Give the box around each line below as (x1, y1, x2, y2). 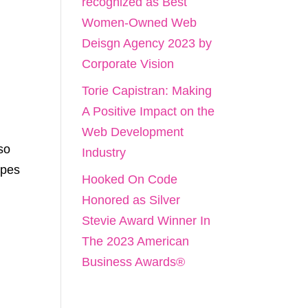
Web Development (82, 125, 184, 139)
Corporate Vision (82, 57, 175, 71)
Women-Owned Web (82, 16, 197, 30)
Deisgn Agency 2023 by (82, 36, 212, 50)
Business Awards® (82, 255, 186, 269)
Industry (82, 146, 126, 159)
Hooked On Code (82, 173, 178, 186)
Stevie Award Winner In (82, 214, 211, 228)
